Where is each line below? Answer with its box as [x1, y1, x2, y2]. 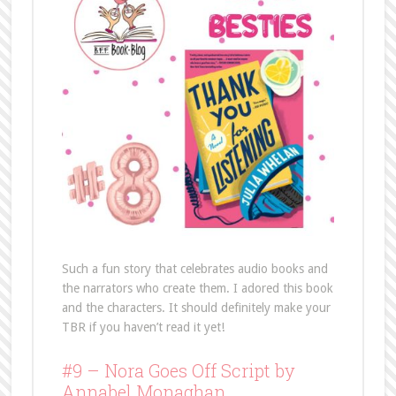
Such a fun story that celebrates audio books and [61, 261, 328, 276]
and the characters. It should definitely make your [61, 300, 331, 315]
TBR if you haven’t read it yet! [61, 319, 225, 334]
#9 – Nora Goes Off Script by [61, 358, 295, 382]
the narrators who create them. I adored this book [61, 280, 333, 295]
